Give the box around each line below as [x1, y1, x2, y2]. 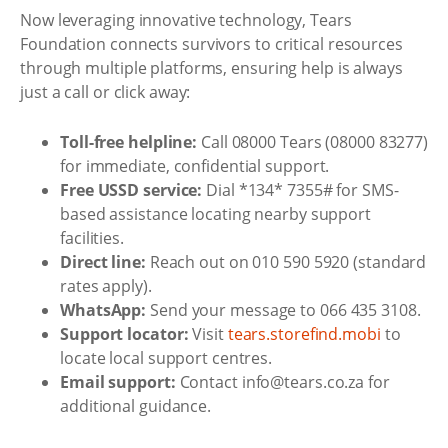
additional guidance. [60, 394, 211, 417]
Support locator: [60, 322, 189, 345]
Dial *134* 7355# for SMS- [202, 178, 399, 201]
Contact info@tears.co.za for [175, 370, 390, 393]
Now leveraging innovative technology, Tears [20, 9, 352, 31]
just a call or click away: [20, 81, 191, 103]
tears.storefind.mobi [227, 322, 381, 345]
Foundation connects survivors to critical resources [20, 33, 403, 55]
